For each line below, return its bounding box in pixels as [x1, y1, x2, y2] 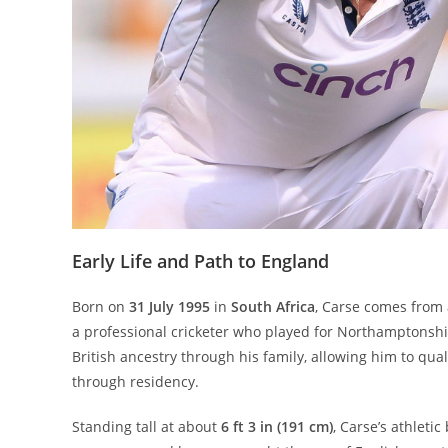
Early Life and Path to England [72, 249, 329, 274]
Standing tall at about [72, 417, 221, 437]
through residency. [72, 372, 199, 392]
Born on [72, 297, 129, 317]
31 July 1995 [129, 297, 210, 317]
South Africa [231, 297, 315, 317]
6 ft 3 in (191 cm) [221, 417, 333, 437]
